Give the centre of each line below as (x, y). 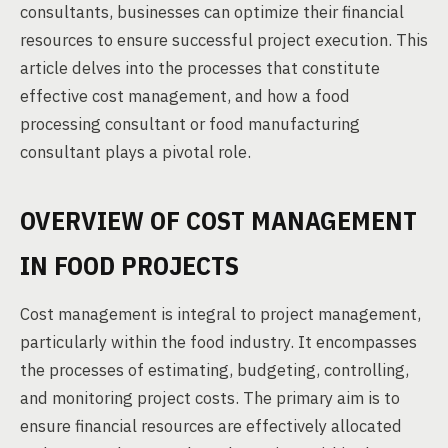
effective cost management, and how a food (185, 96)
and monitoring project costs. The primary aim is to (210, 398)
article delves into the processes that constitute (200, 68)
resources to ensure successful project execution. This (224, 40)
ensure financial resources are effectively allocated (211, 426)
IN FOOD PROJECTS (129, 265)
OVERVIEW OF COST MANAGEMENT (218, 220)
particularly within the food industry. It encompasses (218, 342)
